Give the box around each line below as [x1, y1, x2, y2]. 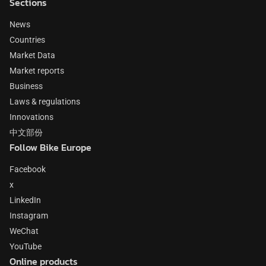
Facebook [9, 164, 46, 174]
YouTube [9, 242, 42, 251]
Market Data [9, 50, 55, 60]
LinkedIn [9, 195, 41, 205]
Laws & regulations [9, 97, 80, 106]
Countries [9, 35, 45, 45]
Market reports [9, 66, 64, 75]
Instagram [9, 211, 48, 220]
